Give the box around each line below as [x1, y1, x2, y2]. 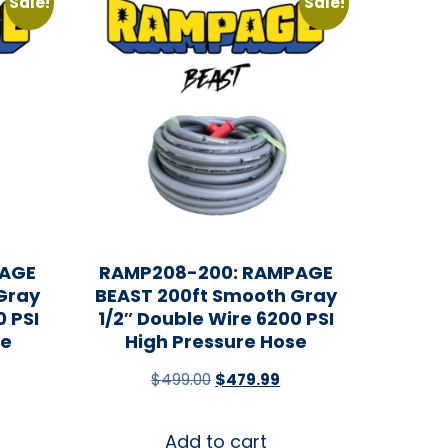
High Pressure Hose [124, 328, 307, 354]
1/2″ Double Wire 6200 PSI [97, 305, 334, 331]
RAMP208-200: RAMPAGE [98, 259, 333, 285]
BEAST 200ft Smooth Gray [94, 282, 337, 308]
